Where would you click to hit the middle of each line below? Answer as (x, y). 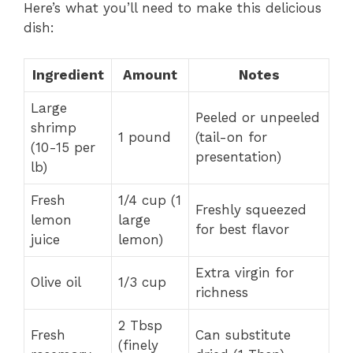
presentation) (238, 156)
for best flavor (242, 229)
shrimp (54, 127)
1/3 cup (142, 282)
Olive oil (56, 282)
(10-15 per (63, 147)
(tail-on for (231, 137)
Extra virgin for (245, 272)
